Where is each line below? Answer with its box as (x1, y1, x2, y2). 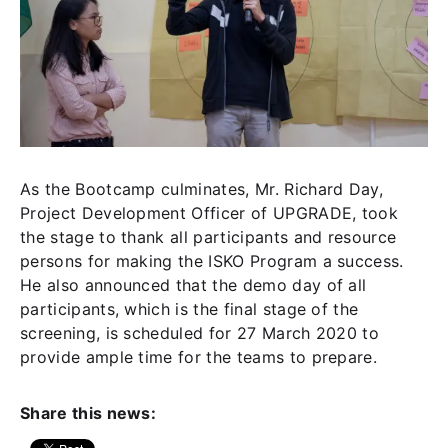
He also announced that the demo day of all (20, 275, 367, 296)
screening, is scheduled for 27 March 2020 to (20, 323, 380, 344)
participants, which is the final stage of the (20, 299, 359, 320)
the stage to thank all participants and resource (20, 227, 397, 248)
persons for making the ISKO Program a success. (20, 251, 404, 272)
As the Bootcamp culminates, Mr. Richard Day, (20, 179, 384, 200)
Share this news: (20, 403, 157, 424)
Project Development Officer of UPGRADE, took (20, 203, 399, 224)
